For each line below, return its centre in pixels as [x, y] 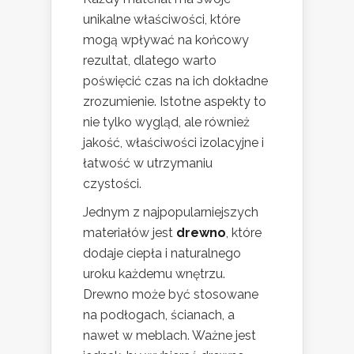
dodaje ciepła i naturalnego [162, 254]
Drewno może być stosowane [171, 295]
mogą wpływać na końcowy [166, 40]
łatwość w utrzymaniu [148, 164]
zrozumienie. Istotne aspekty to [175, 102]
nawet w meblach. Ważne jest [169, 336]
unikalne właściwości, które [162, 20]
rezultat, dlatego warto [150, 61]
